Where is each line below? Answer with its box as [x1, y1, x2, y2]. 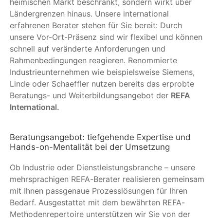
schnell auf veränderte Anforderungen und [10, 43, 165, 54]
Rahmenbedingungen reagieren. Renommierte [10, 55, 177, 65]
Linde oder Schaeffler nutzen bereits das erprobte [10, 78, 194, 89]
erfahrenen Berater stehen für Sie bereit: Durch [10, 20, 182, 30]
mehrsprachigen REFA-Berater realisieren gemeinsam [10, 174, 204, 184]
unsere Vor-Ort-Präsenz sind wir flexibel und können [10, 32, 202, 42]
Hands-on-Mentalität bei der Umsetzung [10, 142, 170, 152]
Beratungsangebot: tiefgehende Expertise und [10, 132, 191, 142]
